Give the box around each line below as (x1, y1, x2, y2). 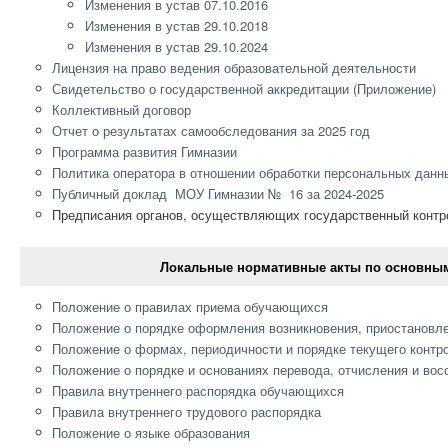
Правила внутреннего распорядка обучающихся (52, 381, 345, 401)
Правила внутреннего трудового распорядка (52, 402, 322, 422)
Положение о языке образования (52, 423, 251, 443)
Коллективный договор (52, 100, 192, 120)
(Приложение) (353, 79, 437, 99)
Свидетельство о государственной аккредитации (52, 79, 350, 99)
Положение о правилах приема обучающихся (52, 297, 329, 317)
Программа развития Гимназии (52, 142, 238, 162)
